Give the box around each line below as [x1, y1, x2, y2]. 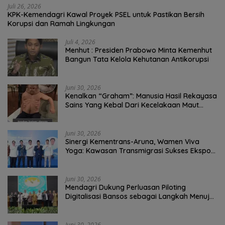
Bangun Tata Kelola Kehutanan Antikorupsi [65, 55, 209, 64]
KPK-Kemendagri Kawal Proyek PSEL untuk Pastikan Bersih [8, 10, 204, 20]
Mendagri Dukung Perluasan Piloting [65, 183, 186, 192]
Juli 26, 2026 [8, 2, 41, 11]
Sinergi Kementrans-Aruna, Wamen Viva [65, 137, 199, 147]
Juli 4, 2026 [65, 38, 95, 47]
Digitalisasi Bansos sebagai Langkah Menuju [65, 192, 213, 201]
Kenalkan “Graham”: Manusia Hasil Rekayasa [65, 91, 217, 101]
